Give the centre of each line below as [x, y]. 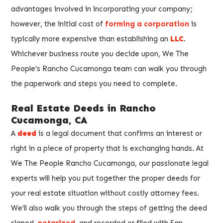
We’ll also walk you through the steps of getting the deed [109, 208]
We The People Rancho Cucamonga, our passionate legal [110, 164]
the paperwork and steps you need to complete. [94, 83]
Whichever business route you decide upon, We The [100, 54]
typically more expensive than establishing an [91, 39]
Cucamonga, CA [49, 120]
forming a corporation [147, 24]
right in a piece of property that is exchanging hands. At [107, 149]
